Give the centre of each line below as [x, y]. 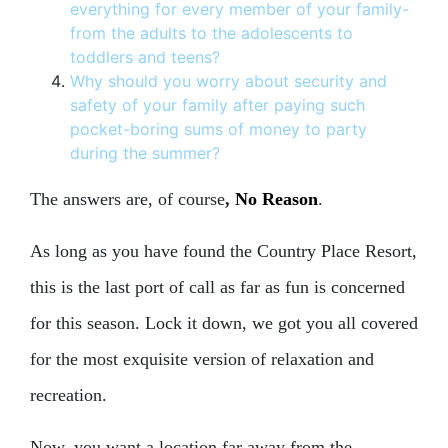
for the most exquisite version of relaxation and [202, 359]
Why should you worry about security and [228, 81]
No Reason [276, 199]
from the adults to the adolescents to [211, 33]
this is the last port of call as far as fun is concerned [217, 287]
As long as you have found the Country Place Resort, [223, 251]
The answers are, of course [127, 199]
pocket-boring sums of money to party [218, 129]
